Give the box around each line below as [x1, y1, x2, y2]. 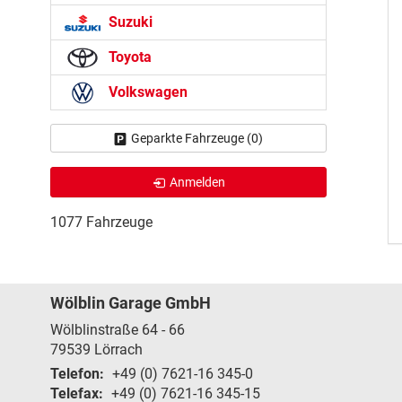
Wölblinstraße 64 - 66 [50, 320, 185, 338]
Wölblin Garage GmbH [50, 293, 211, 312]
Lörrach [94, 340, 143, 358]
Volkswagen [105, 83, 188, 100]
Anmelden [169, 174, 225, 189]
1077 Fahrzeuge [50, 213, 153, 231]
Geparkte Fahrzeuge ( [131, 130, 251, 145]
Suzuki [105, 13, 153, 31]
